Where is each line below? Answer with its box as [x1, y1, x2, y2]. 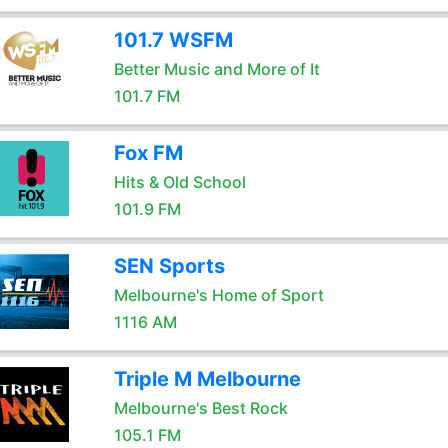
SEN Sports [113, 254, 225, 278]
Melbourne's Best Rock [113, 398, 288, 418]
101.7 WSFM [113, 28, 233, 52]
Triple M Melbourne [113, 367, 301, 391]
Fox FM [113, 141, 183, 165]
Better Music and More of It [113, 59, 320, 79]
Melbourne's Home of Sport [113, 285, 324, 305]
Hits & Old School [113, 172, 246, 192]
